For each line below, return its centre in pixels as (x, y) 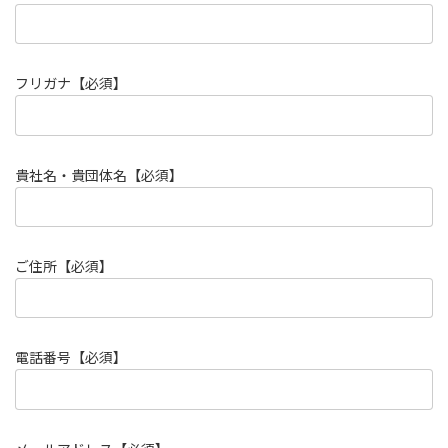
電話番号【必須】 (71, 358)
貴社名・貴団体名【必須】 (99, 175)
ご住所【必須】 (64, 266)
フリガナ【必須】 (71, 84)
